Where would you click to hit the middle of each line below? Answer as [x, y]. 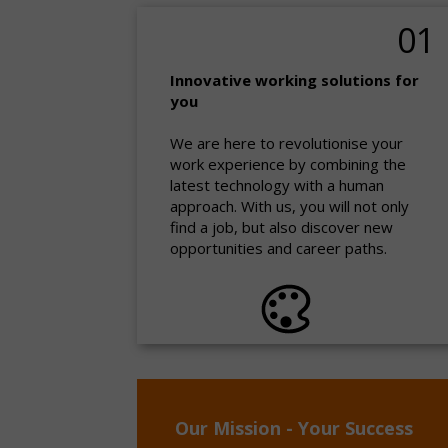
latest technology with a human [277, 185]
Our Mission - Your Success [294, 428]
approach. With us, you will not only [289, 206]
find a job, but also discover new [281, 227]
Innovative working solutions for [294, 80]
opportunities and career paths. [278, 248]
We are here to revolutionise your [286, 143]
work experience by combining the [288, 164]
